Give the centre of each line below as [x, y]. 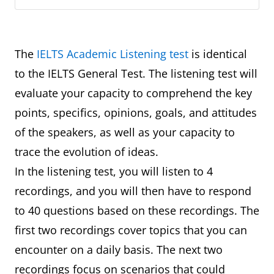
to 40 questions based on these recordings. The [137, 210]
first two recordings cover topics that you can [131, 230]
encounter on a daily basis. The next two [119, 250]
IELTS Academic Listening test [113, 54]
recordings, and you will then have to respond [133, 191]
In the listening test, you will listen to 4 [114, 171]
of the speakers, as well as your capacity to [125, 132]
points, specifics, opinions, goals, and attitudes [136, 113]
